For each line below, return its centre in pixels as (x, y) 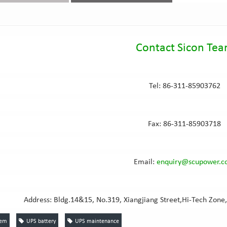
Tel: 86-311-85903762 (184, 86)
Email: (145, 162)
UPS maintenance (97, 221)
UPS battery (41, 221)
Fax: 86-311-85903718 (185, 124)
